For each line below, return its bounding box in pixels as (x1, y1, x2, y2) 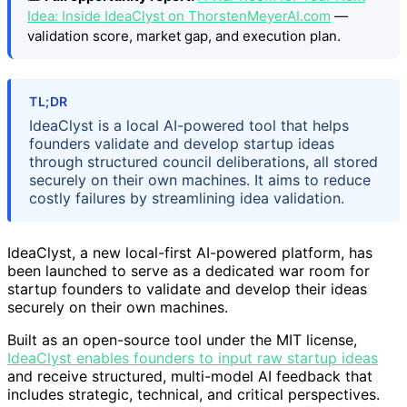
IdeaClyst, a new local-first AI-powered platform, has (7, 243, 372, 263)
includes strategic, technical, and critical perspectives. (7, 385, 380, 404)
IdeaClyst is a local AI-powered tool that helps (29, 116, 349, 135)
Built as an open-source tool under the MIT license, (7, 331, 357, 350)
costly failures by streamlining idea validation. (29, 189, 344, 208)
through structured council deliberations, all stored (29, 153, 378, 172)
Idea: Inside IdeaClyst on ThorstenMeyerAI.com (27, 6, 331, 25)
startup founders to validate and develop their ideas (7, 280, 367, 299)
